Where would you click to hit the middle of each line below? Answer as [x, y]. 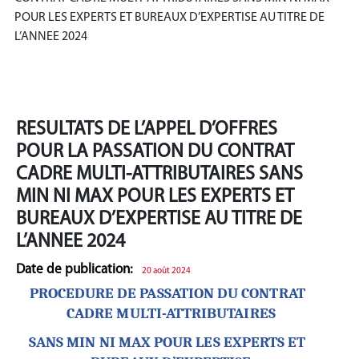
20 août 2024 [166, 271]
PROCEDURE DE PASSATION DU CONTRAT [167, 293]
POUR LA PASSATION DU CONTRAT [155, 152]
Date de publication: [75, 269]
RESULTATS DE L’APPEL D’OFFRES [147, 129]
